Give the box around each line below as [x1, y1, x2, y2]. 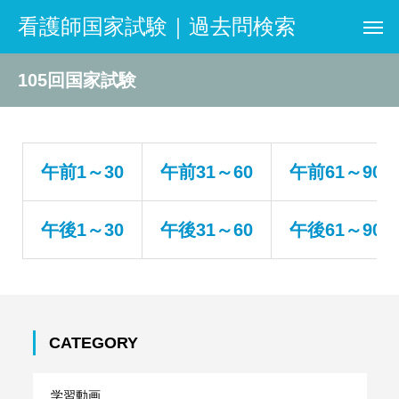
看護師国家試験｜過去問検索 [18, 14, 296, 38]
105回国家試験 [18, 70, 136, 90]
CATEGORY [48, 334, 138, 352]
